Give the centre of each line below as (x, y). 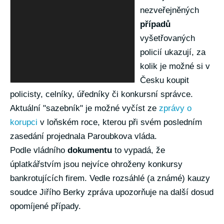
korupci (24, 122)
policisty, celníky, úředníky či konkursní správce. (101, 94)
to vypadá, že (138, 150)
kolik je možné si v (175, 66)
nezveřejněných (169, 10)
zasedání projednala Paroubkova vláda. (83, 136)
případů (155, 24)
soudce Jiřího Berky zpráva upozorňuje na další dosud (112, 192)
